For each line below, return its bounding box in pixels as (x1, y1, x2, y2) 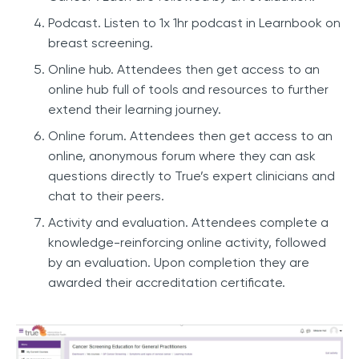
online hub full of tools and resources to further (48, 82, 329, 98)
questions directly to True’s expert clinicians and (48, 168, 335, 184)
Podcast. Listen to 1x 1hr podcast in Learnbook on (48, 15, 341, 31)
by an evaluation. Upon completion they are (48, 255, 309, 271)
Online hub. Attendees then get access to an (48, 62, 320, 78)
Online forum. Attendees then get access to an (48, 128, 333, 144)
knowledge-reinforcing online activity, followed (48, 235, 326, 251)
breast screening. (48, 35, 153, 51)
